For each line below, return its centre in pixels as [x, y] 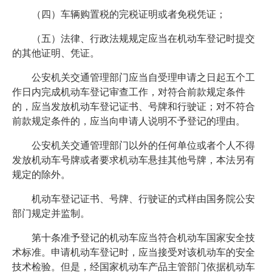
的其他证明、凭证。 [56, 53]
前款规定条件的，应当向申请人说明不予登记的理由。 [128, 121]
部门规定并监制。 [51, 214]
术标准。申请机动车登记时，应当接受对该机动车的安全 [133, 253]
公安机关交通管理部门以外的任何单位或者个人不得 [143, 146]
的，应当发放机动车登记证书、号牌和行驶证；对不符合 [133, 107]
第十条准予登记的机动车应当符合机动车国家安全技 [143, 238]
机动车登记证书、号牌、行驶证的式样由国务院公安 [143, 199]
